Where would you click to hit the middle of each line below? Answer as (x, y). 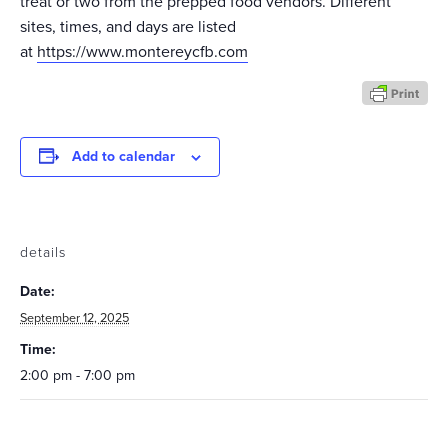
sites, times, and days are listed (128, 27)
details (43, 253)
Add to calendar (123, 157)
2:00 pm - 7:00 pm (77, 376)
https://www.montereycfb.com (142, 52)
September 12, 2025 (74, 318)
